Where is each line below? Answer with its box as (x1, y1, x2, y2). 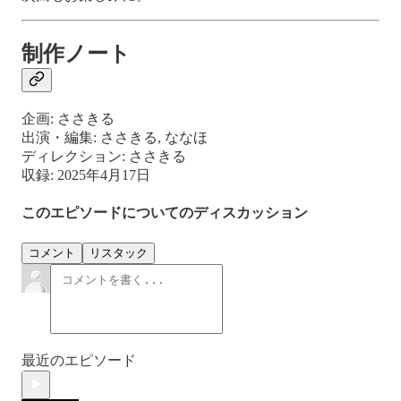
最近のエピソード (21, 352, 136, 368)
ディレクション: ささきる (21, 149, 186, 165)
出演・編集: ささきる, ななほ (21, 130, 208, 146)
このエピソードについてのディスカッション (21, 205, 308, 221)
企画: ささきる (21, 111, 115, 127)
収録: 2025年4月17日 (21, 167, 150, 183)
